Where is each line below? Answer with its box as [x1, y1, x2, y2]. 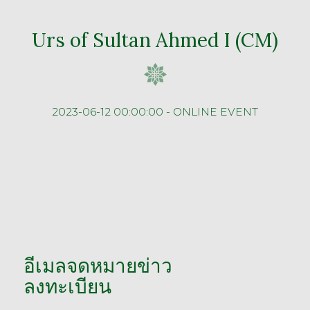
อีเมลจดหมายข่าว [24, 253, 173, 278]
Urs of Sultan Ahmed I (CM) [32, 27, 278, 53]
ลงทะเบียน [24, 273, 112, 299]
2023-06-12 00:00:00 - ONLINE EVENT [52, 104, 258, 118]
